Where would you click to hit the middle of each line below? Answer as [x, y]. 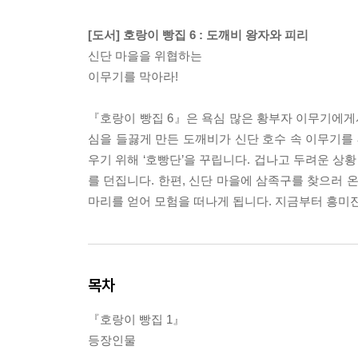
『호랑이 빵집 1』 [136, 320]
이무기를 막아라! [133, 77]
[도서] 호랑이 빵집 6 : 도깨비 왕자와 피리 [198, 35]
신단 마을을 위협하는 [145, 56]
